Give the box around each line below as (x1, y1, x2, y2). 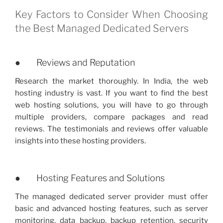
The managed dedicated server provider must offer (15, 192, 208, 202)
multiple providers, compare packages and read (15, 112, 208, 122)
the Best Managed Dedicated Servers (15, 22, 189, 34)
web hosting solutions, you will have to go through (15, 101, 208, 110)
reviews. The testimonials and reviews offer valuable (15, 124, 208, 134)
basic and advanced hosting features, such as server (15, 204, 208, 214)
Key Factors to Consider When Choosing (15, 8, 208, 20)
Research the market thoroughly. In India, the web (15, 77, 208, 86)
